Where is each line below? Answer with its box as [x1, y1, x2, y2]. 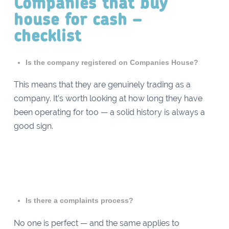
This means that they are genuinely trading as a [13, 80, 191, 90]
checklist [13, 28, 87, 44]
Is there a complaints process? [26, 196, 136, 205]
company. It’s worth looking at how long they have [13, 94, 202, 104]
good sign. [13, 121, 55, 131]
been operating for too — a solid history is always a [13, 107, 205, 118]
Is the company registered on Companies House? [26, 58, 201, 66]
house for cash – [13, 12, 142, 28]
